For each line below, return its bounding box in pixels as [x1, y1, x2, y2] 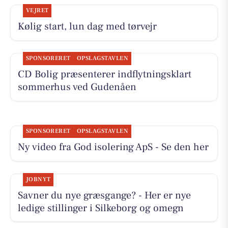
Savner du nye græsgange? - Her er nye [17, 188, 191, 202]
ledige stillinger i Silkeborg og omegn [17, 201, 184, 215]
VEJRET [25, 7, 49, 15]
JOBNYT [25, 175, 51, 183]
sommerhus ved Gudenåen [17, 80, 136, 94]
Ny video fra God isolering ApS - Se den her [17, 140, 209, 154]
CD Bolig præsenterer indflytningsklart [17, 68, 191, 81]
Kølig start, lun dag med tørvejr [17, 20, 157, 34]
